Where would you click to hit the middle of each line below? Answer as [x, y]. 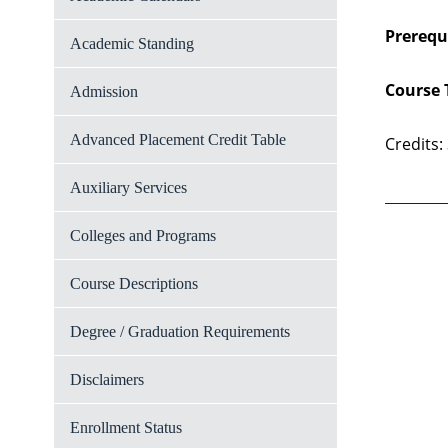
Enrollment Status [126, 427]
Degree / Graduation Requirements [180, 331]
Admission [104, 91]
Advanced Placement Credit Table [178, 139]
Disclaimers [107, 379]
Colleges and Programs [143, 235]
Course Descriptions [134, 283]
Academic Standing [132, 43]
